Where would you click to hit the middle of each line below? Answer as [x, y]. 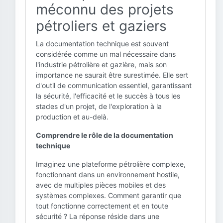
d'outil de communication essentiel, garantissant [114, 85]
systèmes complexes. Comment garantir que [109, 195]
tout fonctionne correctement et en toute [102, 206]
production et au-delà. [72, 117]
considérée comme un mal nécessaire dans [106, 54]
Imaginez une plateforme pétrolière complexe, [111, 164]
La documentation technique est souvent [102, 44]
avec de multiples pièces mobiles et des [101, 185]
